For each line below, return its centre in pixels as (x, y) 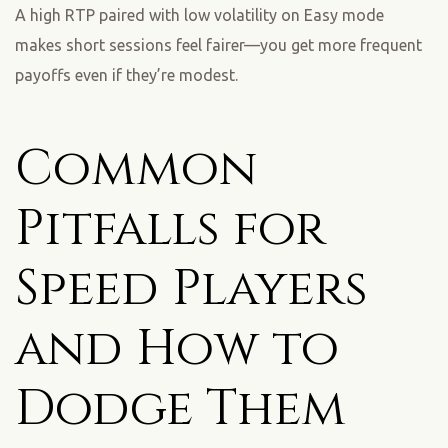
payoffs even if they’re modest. (126, 74)
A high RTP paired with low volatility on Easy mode (199, 14)
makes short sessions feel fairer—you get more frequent (218, 44)
